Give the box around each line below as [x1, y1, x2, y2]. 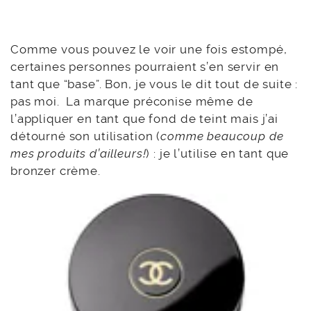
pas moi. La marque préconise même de [10, 94, 253, 108]
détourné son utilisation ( [10, 128, 161, 143]
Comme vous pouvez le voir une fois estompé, [10, 42, 287, 56]
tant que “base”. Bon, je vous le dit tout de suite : [10, 76, 299, 91]
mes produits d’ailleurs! [10, 146, 146, 160]
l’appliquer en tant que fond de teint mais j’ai [10, 111, 278, 126]
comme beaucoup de [160, 128, 284, 143]
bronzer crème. [10, 163, 101, 178]
